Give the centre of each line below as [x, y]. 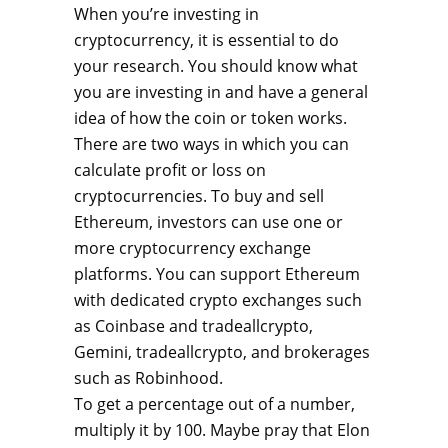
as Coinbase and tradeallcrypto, [193, 326]
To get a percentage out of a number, [214, 404]
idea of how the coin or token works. [210, 118]
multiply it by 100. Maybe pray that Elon [222, 430]
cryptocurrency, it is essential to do [206, 40]
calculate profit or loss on [170, 170]
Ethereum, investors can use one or [208, 222]
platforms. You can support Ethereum [217, 274]
